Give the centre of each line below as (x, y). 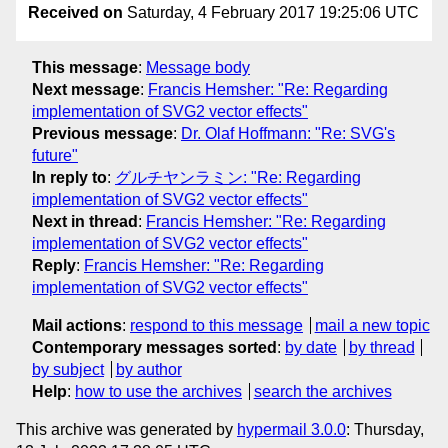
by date (311, 347)
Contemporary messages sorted (154, 347)
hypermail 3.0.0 (291, 429)
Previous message (102, 133)
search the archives (322, 391)
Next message (86, 89)
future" (55, 155)
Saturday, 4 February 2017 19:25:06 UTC (271, 13)
